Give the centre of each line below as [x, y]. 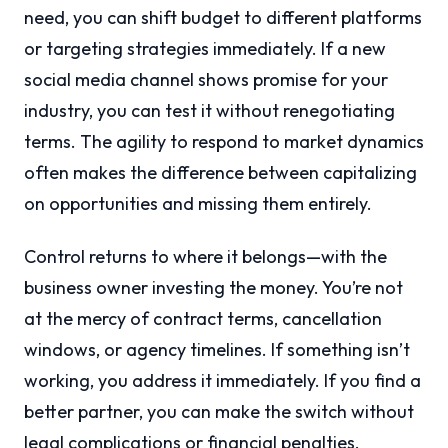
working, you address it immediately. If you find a [222, 381]
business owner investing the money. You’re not [213, 288]
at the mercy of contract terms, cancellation [203, 319]
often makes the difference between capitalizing [220, 173]
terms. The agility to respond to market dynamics [224, 142]
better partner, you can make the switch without [219, 412]
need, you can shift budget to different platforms [223, 18]
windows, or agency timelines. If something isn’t [217, 350]
